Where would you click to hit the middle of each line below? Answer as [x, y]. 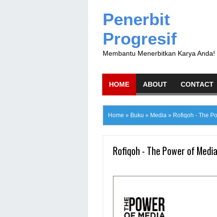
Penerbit [136, 19]
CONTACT [197, 84]
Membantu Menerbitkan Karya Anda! [159, 53]
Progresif [140, 39]
